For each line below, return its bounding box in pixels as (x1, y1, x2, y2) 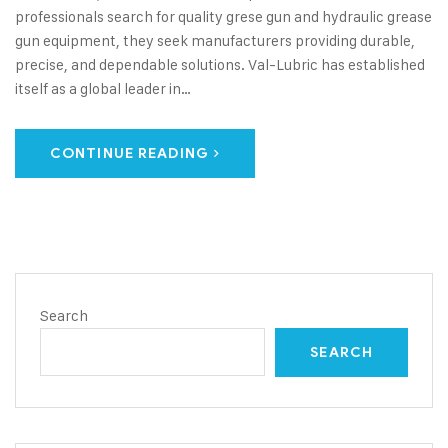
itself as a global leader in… (15, 79, 191, 98)
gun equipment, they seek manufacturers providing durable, (15, 31, 415, 50)
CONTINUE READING (50, 145, 209, 162)
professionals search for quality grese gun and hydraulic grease (15, 7, 432, 26)
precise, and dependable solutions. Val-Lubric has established (15, 55, 425, 74)
